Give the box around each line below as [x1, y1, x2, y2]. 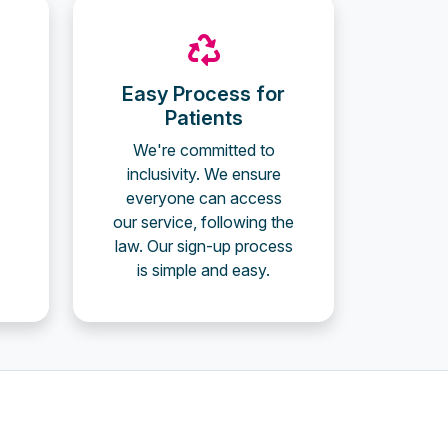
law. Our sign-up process [114, 236, 293, 256]
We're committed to [132, 140, 275, 160]
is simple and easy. [137, 260, 270, 280]
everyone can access [125, 188, 282, 208]
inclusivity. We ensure [126, 164, 281, 184]
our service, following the [113, 212, 294, 232]
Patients [164, 106, 243, 130]
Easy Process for [122, 82, 285, 106]
